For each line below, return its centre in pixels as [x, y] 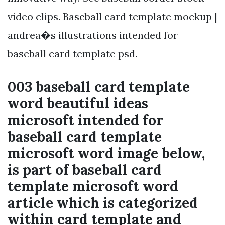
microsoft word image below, [106, 153]
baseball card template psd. [72, 54]
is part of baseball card [85, 170]
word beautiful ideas [78, 104]
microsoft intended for [85, 120]
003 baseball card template [99, 87]
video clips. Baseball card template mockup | [113, 17]
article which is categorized [103, 203]
